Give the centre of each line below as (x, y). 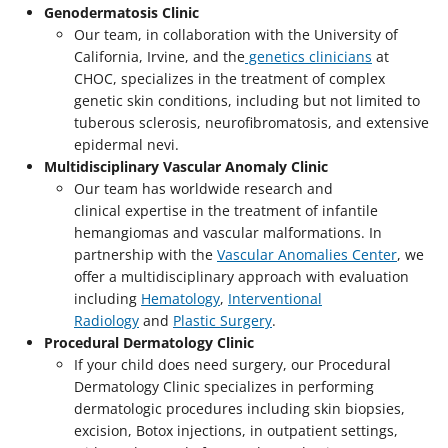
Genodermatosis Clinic (121, 12)
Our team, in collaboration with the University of (236, 34)
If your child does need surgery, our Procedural (232, 364)
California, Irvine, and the (159, 56)
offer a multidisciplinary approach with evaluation (241, 276)
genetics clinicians (308, 56)
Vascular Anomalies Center (307, 254)
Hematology (180, 298)
